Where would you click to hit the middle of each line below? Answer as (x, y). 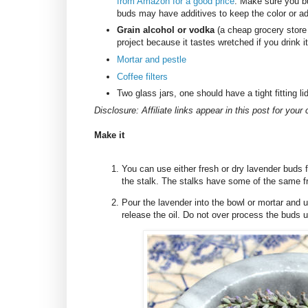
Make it (109, 135)
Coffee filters (142, 76)
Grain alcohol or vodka (167, 30)
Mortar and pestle (152, 60)
